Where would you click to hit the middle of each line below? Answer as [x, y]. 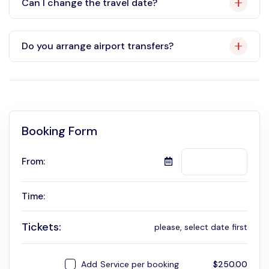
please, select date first [201, 227]
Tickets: [41, 227]
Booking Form [59, 131]
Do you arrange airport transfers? [98, 46]
